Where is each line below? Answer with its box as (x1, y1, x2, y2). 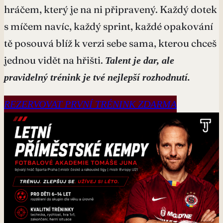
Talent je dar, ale (105, 54, 174, 66)
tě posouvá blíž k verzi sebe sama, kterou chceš (4, 36, 217, 49)
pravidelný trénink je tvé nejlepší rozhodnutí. (4, 71, 190, 83)
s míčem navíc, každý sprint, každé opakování (4, 19, 213, 32)
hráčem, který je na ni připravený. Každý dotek (4, 2, 217, 15)
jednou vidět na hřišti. (4, 53, 105, 66)
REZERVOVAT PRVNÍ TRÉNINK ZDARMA (4, 98, 177, 110)
